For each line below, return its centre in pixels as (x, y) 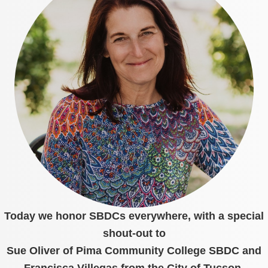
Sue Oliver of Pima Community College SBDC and (134, 250)
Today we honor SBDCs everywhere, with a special (134, 216)
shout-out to (134, 233)
